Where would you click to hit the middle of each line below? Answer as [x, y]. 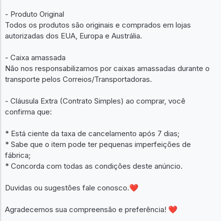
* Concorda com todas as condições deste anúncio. [94, 166]
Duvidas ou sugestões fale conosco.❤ [72, 187]
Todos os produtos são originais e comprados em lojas [98, 25]
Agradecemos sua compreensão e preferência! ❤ [91, 209]
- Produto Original [35, 14]
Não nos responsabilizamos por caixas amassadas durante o [107, 68]
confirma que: [28, 111]
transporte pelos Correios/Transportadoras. [78, 79]
